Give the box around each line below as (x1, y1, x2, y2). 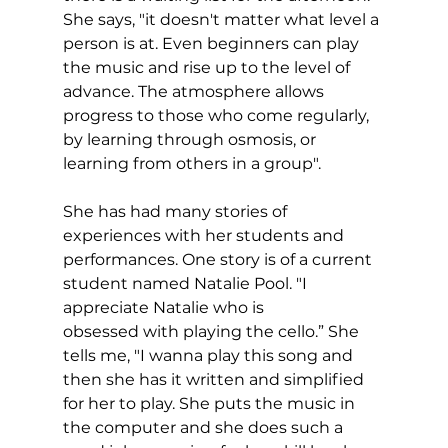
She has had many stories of (62, 202, 291, 222)
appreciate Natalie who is (62, 298, 268, 318)
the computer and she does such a (62, 418, 347, 438)
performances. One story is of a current (62, 250, 376, 270)
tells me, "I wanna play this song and (62, 346, 357, 366)
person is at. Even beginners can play (62, 34, 363, 54)
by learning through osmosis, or (62, 130, 320, 150)
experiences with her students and (62, 226, 348, 246)
